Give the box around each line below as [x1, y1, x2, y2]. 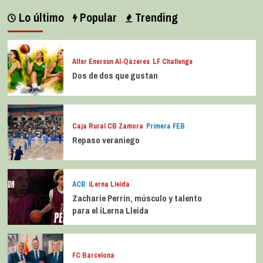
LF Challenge [152, 56, 193, 66]
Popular [76, 9, 117, 26]
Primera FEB [146, 121, 185, 131]
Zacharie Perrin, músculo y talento [72, 192, 202, 205]
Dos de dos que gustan [72, 69, 158, 82]
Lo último [15, 9, 64, 26]
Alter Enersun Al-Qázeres [72, 56, 150, 66]
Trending [131, 9, 178, 26]
